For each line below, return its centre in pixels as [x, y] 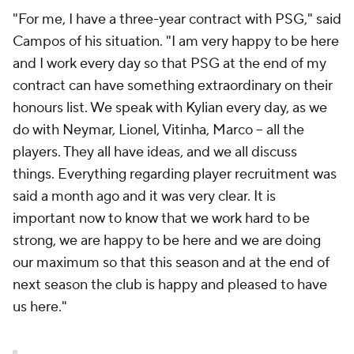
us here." [40, 307]
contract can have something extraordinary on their [173, 86]
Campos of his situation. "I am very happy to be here [176, 41]
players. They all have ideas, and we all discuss [155, 152]
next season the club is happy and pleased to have [170, 285]
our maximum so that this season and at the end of [171, 263]
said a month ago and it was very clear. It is [144, 196]
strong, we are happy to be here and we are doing [167, 241]
